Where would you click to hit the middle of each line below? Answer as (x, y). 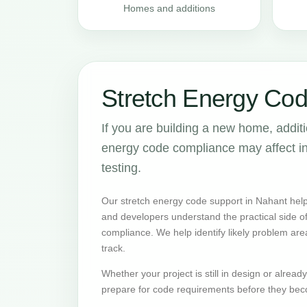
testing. (121, 168)
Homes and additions (169, 8)
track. (113, 248)
